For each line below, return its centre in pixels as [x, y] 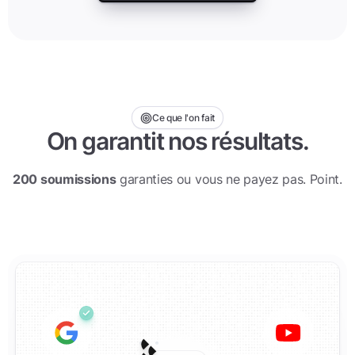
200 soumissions [65, 179]
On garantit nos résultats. [177, 141]
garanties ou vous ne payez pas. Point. [229, 179]
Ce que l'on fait [183, 117]
